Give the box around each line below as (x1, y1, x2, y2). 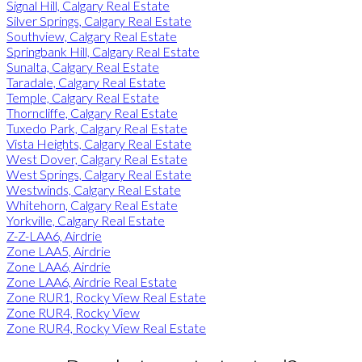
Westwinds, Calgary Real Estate (6, 181, 181, 197)
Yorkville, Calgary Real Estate (6, 212, 165, 228)
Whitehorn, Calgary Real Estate (6, 196, 178, 213)
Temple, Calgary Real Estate (6, 89, 159, 105)
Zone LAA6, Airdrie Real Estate (6, 273, 177, 289)
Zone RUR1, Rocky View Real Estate (6, 288, 206, 305)
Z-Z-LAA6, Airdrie (6, 227, 102, 243)
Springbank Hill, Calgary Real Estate (6, 43, 200, 59)
